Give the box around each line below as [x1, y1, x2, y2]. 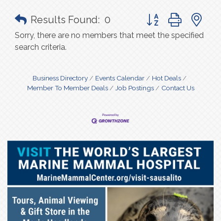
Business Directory [33, 74, 88, 82]
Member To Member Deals [27, 84, 108, 92]
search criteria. [15, 42, 67, 52]
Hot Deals [152, 74, 181, 82]
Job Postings [115, 84, 154, 92]
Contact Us [161, 84, 194, 92]
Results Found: [31, 14, 100, 26]
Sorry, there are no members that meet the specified [15, 31, 204, 40]
